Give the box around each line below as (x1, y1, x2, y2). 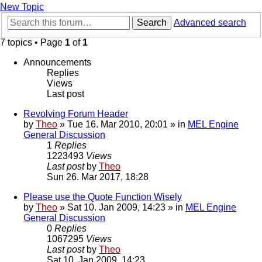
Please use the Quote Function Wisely (23, 192, 182, 202)
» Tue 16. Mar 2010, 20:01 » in (57, 119, 188, 130)
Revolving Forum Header (23, 109, 128, 119)
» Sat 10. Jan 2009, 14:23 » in (57, 202, 185, 213)
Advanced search (174, 18, 246, 28)
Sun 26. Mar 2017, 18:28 (47, 172, 149, 182)
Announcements (23, 57, 91, 68)
